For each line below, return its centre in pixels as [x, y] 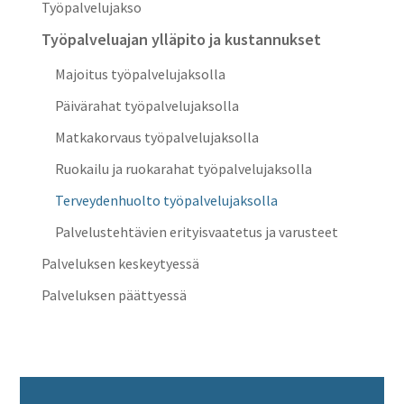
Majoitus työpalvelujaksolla [141, 74]
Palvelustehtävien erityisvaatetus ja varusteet [197, 232]
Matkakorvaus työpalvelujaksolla [157, 137]
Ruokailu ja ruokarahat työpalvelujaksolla [184, 169]
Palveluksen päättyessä [115, 295]
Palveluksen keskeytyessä [121, 263]
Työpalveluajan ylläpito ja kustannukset [182, 39]
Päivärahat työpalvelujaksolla [147, 106]
